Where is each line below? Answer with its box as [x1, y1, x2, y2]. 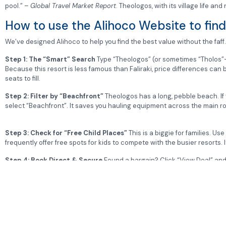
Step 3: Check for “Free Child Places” [5, 129, 127, 138]
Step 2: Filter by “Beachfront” [5, 92, 103, 101]
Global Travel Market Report [30, 2, 116, 11]
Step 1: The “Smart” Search [5, 55, 95, 64]
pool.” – [5, 2, 30, 11]
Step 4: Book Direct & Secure [5, 156, 102, 165]
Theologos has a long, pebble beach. [105, 92, 219, 101]
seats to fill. [5, 74, 40, 83]
